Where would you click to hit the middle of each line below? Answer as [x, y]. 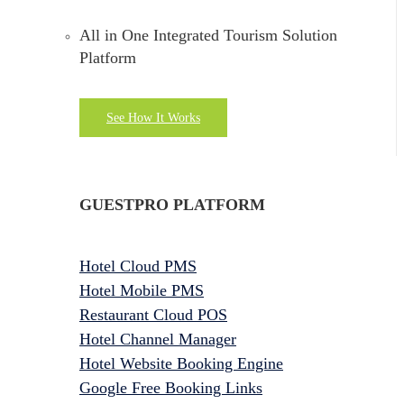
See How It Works [153, 117]
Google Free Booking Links [171, 387]
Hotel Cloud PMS [138, 266]
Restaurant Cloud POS [153, 314]
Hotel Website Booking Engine [181, 363]
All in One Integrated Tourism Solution [208, 35]
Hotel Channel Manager [158, 339]
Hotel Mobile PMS [142, 290]
